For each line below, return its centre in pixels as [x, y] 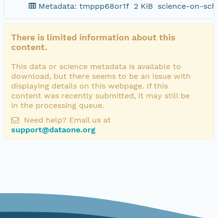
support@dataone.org [53, 129]
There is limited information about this [93, 37]
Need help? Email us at [66, 120]
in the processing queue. [58, 105]
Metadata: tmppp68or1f [84, 6]
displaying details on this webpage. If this [90, 86]
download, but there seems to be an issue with [101, 76]
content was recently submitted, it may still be [100, 95]
